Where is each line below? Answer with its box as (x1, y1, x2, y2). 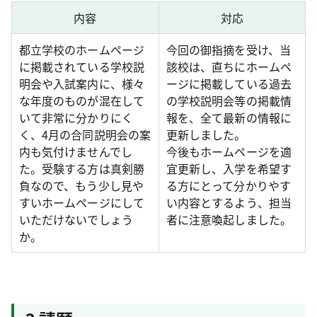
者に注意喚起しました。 (166, 211, 292, 228)
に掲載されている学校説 (19, 58, 144, 75)
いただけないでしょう (19, 211, 133, 228)
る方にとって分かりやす (166, 177, 291, 194)
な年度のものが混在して (19, 92, 144, 109)
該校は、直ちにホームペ (166, 58, 292, 75)
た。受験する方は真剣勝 (19, 160, 144, 177)
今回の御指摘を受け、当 (166, 41, 291, 58)
